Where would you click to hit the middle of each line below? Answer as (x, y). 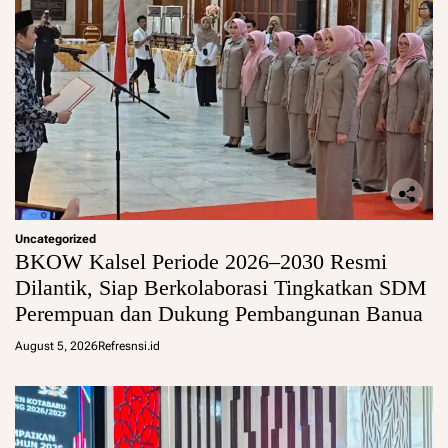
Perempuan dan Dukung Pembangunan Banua (219, 314)
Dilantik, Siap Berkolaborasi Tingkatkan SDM (221, 288)
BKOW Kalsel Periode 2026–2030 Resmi (201, 262)
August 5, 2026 (56, 346)
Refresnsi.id (129, 346)
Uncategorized (55, 239)
